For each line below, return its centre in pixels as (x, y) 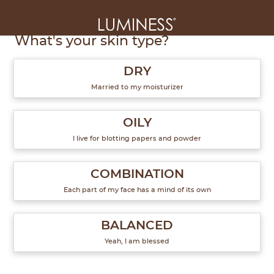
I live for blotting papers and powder (137, 139)
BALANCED (137, 226)
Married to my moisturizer (137, 87)
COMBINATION (137, 174)
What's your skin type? (92, 41)
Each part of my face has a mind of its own (137, 190)
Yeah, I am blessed (137, 241)
